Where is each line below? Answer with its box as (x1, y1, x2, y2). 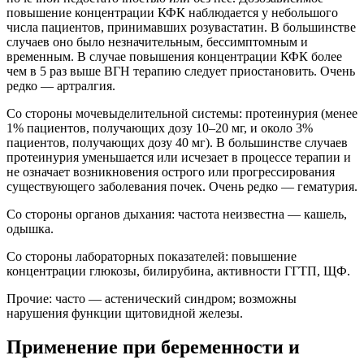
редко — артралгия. (6, 78, 115, 93)
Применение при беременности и (6, 336, 300, 358)
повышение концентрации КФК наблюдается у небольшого (6, 5, 338, 19)
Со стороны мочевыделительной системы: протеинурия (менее (6, 106, 357, 120)
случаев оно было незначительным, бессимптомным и (6, 34, 308, 49)
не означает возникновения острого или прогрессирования (6, 164, 335, 179)
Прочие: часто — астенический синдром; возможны (6, 291, 297, 305)
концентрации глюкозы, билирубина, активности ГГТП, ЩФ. (6, 263, 350, 278)
